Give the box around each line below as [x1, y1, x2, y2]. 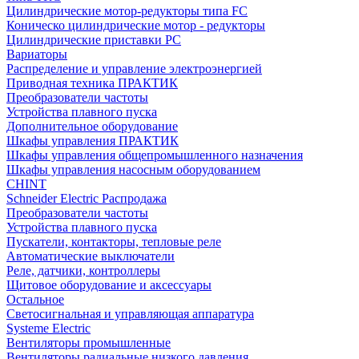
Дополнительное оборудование [6, 119, 178, 133]
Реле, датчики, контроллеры [6, 264, 160, 277]
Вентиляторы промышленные [6, 336, 171, 349]
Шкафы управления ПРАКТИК [6, 134, 179, 147]
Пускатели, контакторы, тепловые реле [6, 235, 221, 248]
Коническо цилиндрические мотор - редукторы [6, 18, 265, 32]
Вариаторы [6, 47, 67, 61]
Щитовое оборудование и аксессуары [6, 278, 212, 292]
